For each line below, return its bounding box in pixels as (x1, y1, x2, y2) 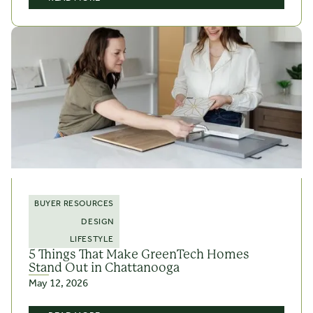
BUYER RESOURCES (34, 196, 114, 212)
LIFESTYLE (69, 231, 114, 247)
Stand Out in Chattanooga (29, 260, 180, 275)
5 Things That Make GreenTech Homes (29, 247, 249, 261)
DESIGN (81, 213, 114, 230)
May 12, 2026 (29, 273, 88, 293)
